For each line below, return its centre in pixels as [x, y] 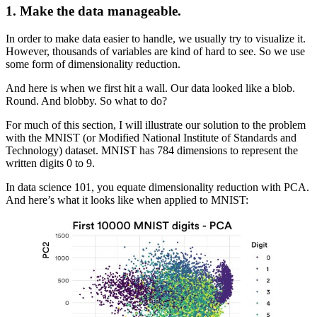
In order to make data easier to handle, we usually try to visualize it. [156, 38]
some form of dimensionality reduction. [93, 64]
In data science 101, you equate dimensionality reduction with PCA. [157, 187]
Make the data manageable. [100, 11]
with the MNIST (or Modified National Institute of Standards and [151, 137]
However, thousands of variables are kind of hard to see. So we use [155, 51]
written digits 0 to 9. [50, 163]
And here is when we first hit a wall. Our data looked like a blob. [150, 88]
